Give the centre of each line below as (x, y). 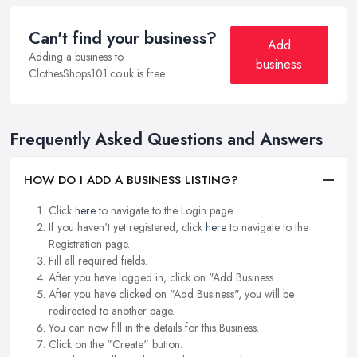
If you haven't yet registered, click (127, 227)
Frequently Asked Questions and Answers (166, 140)
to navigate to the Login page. (165, 210)
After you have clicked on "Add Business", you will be (171, 294)
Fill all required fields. (98, 260)
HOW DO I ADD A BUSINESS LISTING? (131, 180)
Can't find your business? (123, 39)
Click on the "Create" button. (116, 344)
